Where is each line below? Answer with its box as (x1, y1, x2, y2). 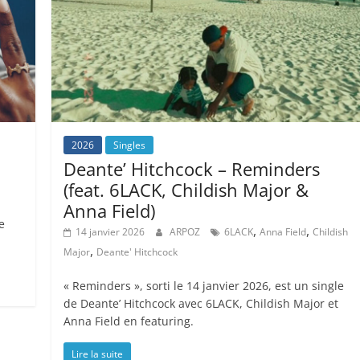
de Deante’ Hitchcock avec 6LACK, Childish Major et (63, 295, 339, 311)
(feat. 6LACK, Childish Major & (63, 177, 309, 202)
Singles (113, 137, 146, 152)
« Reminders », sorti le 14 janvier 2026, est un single (63, 277, 345, 293)
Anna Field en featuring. (63, 313, 194, 329)
